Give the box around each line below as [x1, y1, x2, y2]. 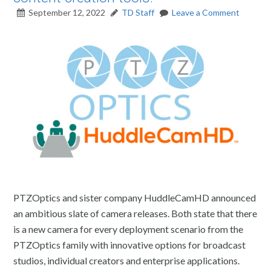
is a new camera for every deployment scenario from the [13, 223, 244, 235]
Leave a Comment [172, 7, 240, 18]
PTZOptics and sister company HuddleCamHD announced [13, 191, 256, 203]
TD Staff [122, 7, 155, 18]
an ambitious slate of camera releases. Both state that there [13, 207, 258, 219]
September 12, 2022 [28, 7, 106, 18]
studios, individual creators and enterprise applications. [13, 254, 240, 266]
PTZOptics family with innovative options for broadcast [13, 238, 246, 250]
